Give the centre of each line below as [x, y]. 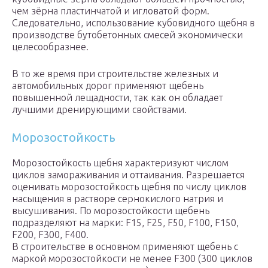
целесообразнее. [50, 47]
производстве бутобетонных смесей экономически [127, 35]
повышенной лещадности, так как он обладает [118, 98]
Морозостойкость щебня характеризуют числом [120, 163]
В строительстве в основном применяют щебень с [125, 247]
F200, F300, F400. [50, 235]
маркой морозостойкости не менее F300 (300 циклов [132, 259]
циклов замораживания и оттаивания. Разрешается [128, 175]
